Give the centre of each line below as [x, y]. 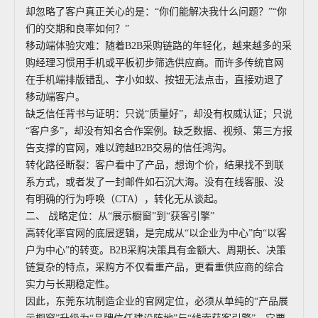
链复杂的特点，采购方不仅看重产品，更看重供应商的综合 [155, 267]
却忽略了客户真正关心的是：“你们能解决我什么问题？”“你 [156, 12]
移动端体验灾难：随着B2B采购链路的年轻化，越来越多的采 [159, 46]
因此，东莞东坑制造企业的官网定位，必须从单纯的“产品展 [157, 301]
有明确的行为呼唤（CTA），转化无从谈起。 [125, 199]
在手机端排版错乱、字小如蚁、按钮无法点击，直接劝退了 [155, 80]
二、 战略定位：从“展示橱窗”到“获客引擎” [120, 216]
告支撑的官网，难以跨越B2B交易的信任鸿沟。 [129, 148]
